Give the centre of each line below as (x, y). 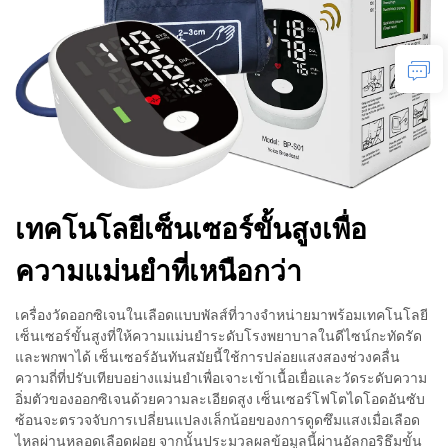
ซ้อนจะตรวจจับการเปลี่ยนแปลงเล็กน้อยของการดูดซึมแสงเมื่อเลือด (217, 419)
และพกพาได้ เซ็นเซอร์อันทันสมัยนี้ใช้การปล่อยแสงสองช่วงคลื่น (207, 356)
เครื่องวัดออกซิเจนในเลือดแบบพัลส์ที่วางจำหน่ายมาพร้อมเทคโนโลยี (221, 314)
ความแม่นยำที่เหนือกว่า (158, 271)
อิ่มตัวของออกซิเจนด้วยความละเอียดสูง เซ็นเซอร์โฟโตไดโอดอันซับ (220, 398)
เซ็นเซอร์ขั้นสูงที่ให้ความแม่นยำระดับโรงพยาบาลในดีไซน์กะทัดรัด (218, 335)
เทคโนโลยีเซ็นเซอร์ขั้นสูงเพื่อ (191, 229)
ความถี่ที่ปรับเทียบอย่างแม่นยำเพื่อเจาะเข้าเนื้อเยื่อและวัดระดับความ (221, 377)
